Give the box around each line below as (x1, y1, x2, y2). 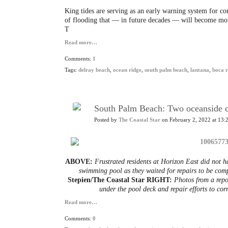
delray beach (78, 67, 110, 73)
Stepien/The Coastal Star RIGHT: (67, 176, 174, 184)
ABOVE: (65, 158, 95, 165)
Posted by (94, 117, 119, 123)
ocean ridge (113, 67, 141, 73)
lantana (190, 67, 209, 73)
